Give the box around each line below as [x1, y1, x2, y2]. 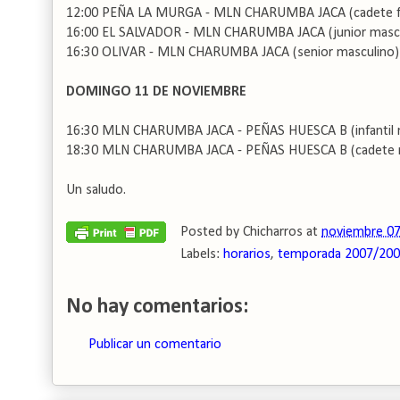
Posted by [180, 225, 243, 239]
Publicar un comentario [88, 337, 221, 352]
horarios [223, 247, 271, 262]
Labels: [180, 247, 223, 262]
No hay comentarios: [66, 296, 248, 318]
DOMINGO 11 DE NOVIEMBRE [66, 85, 246, 99]
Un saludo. [66, 183, 126, 197]
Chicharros [243, 225, 303, 239]
